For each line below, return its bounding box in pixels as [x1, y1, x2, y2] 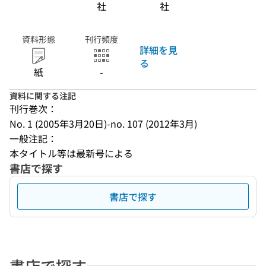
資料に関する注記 [9, 90, 76, 102]
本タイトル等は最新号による [9, 146, 133, 160]
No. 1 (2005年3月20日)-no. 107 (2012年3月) [9, 116, 197, 131]
